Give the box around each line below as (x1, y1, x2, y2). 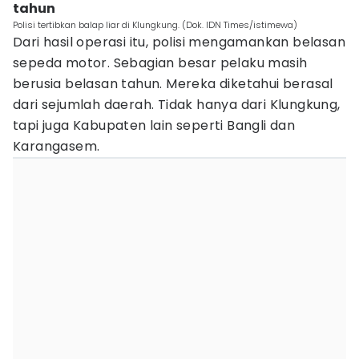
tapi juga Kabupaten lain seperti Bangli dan (13, 116, 296, 135)
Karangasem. (13, 137, 100, 155)
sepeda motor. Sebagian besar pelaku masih (13, 54, 308, 72)
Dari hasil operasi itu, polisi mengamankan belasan (13, 33, 345, 51)
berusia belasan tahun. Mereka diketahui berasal (13, 75, 333, 93)
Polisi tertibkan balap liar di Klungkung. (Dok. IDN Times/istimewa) (13, 18, 297, 31)
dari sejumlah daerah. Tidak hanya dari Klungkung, (13, 95, 341, 114)
